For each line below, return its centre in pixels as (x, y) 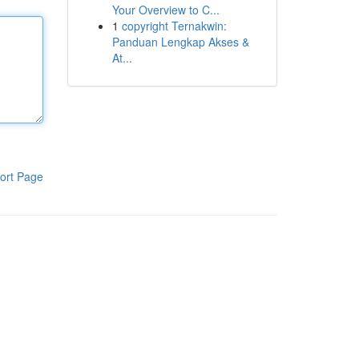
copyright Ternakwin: (174, 26)
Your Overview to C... (165, 10)
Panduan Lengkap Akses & (180, 42)
